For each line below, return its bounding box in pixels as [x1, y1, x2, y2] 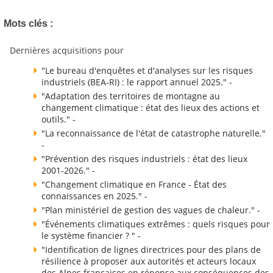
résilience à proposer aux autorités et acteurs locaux [41, 255, 256, 267]
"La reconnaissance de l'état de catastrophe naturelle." [41, 127, 266, 139]
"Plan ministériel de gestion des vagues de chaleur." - [41, 204, 260, 216]
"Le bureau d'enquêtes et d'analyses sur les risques [41, 64, 253, 76]
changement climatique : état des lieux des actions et [41, 101, 260, 113]
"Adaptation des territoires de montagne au [41, 90, 220, 102]
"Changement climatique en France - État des [41, 178, 227, 190]
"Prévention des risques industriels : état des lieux [41, 152, 247, 165]
